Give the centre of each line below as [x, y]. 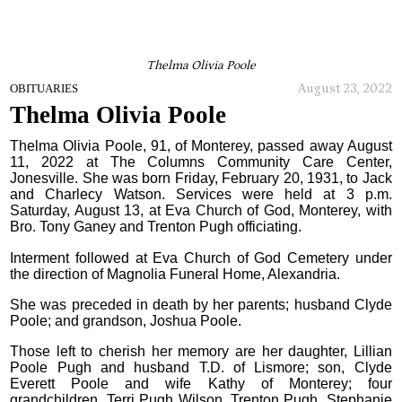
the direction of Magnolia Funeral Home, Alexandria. [175, 274]
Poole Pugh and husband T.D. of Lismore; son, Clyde [201, 368]
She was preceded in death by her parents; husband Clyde [201, 305]
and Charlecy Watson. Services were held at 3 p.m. [201, 195]
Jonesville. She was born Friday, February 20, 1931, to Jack [201, 179]
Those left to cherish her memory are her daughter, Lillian [201, 352]
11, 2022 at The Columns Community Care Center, [201, 162]
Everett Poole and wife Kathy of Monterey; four [201, 384]
